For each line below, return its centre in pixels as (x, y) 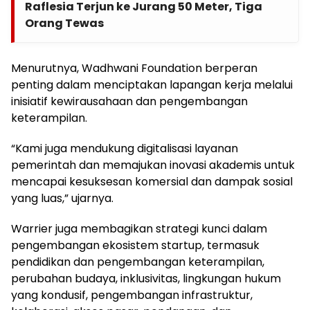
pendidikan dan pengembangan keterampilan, (138, 262)
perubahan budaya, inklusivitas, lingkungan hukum (146, 279)
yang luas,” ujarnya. (62, 199)
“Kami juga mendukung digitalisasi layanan (125, 149)
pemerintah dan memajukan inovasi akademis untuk (153, 165)
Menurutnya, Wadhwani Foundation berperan (134, 69)
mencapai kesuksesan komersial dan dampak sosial (152, 182)
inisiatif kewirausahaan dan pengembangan (129, 102)
